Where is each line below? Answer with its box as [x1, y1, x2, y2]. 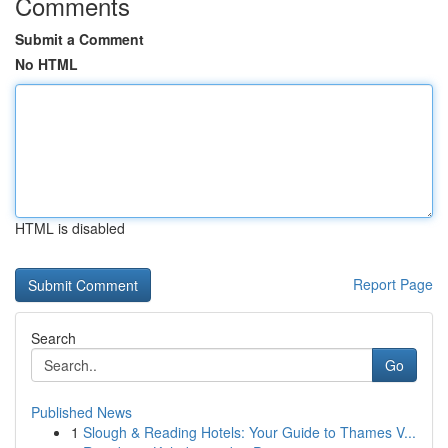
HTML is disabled [15, 218, 125, 238]
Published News [31, 402, 132, 422]
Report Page [353, 274, 433, 294]
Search [31, 328, 76, 348]
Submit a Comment [15, 29, 144, 49]
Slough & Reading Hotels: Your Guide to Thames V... [83, 422, 416, 442]
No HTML [15, 54, 78, 74]
